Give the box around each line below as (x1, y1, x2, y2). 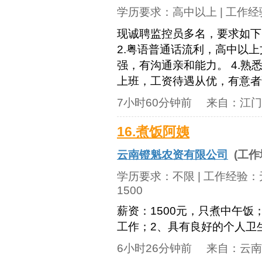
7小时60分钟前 (117, 96, 192, 109)
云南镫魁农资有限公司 (117, 149, 228, 161)
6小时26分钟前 (117, 242, 192, 254)
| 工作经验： (195, 170, 259, 182)
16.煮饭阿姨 (117, 125, 189, 139)
